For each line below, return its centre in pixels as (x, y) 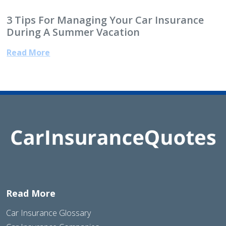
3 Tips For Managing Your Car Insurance (105, 20)
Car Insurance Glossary (48, 213)
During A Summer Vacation (73, 32)
